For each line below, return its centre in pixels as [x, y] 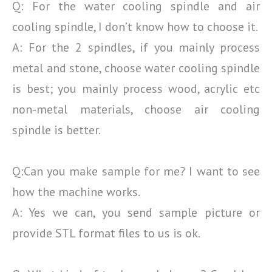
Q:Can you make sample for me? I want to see [136, 171]
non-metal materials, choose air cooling [136, 109]
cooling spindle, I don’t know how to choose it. [135, 27]
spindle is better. [56, 130]
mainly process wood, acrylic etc [171, 89]
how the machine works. [76, 192]
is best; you [47, 89]
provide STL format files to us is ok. [106, 233]
